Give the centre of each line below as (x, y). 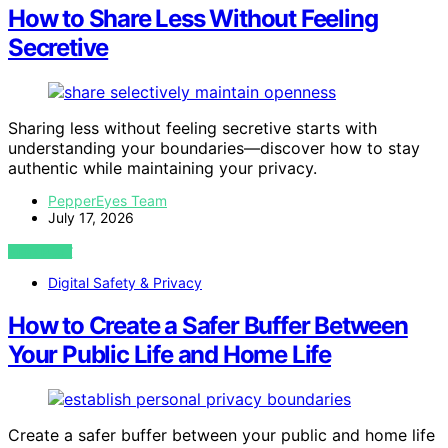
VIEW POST (40, 252)
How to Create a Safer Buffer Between (208, 326)
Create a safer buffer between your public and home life (221, 435)
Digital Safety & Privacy (125, 283)
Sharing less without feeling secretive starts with (192, 128)
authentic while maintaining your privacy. (162, 168)
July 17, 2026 (91, 218)
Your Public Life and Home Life (169, 355)
